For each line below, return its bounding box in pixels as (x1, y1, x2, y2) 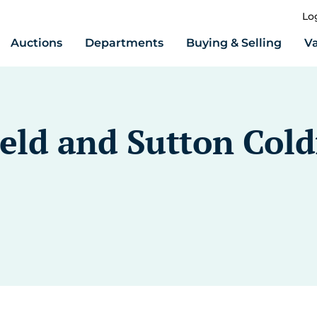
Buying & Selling (186, 36, 282, 50)
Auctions (11, 36, 62, 50)
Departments (85, 36, 163, 50)
